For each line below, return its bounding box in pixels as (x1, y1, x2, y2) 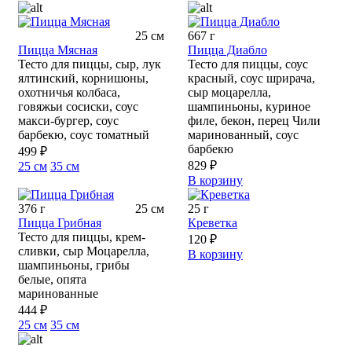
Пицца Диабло (188, 42, 267, 57)
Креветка (188, 215, 237, 229)
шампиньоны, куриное (188, 99, 310, 113)
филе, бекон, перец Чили (188, 113, 321, 127)
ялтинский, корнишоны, (18, 71, 148, 85)
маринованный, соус (188, 127, 299, 141)
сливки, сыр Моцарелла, (18, 244, 149, 258)
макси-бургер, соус (18, 113, 119, 127)
